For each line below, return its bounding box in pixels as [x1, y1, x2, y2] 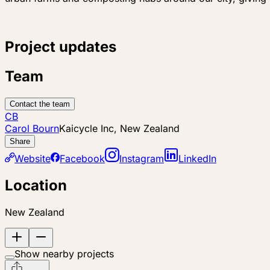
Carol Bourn [5, 122, 59, 134]
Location [5, 176, 67, 194]
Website [14, 152, 51, 165]
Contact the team [10, 99, 70, 108]
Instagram [119, 152, 164, 165]
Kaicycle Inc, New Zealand [59, 122, 180, 134]
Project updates [5, 37, 116, 55]
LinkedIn [178, 152, 216, 165]
